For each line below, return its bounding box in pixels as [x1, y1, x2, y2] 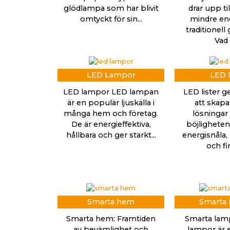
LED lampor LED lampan [63, 87, 159, 97]
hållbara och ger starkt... [66, 130, 156, 140]
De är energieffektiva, [71, 119, 151, 129]
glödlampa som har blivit [63, 3, 159, 13]
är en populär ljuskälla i [67, 98, 155, 107]
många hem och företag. [64, 108, 158, 118]
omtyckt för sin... [80, 14, 142, 24]
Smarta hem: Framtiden [66, 214, 156, 223]
